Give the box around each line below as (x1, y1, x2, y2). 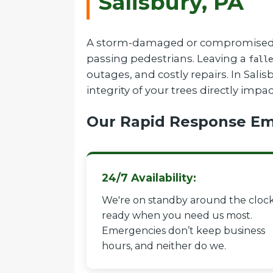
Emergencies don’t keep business (102, 225, 265, 236)
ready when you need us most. (102, 210, 252, 221)
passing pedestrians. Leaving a (87, 52, 249, 65)
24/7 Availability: (102, 171, 196, 184)
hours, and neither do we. (102, 240, 226, 252)
